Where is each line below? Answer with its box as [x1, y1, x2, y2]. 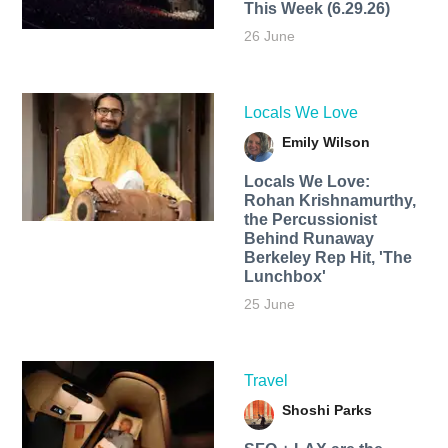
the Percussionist [243, 210, 377, 228]
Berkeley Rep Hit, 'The [243, 248, 412, 266]
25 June [243, 295, 295, 312]
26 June [243, 27, 295, 44]
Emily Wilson [281, 133, 370, 150]
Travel [243, 371, 288, 389]
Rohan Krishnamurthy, [243, 191, 416, 209]
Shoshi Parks [281, 401, 372, 418]
